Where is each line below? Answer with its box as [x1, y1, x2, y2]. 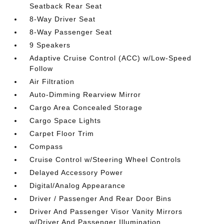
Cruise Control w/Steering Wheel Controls [29, 155, 181, 163]
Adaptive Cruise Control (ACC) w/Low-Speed [29, 54, 192, 62]
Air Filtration [29, 77, 75, 85]
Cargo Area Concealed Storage [29, 103, 143, 111]
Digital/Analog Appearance [29, 181, 126, 189]
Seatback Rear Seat [29, 2, 102, 10]
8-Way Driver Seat [29, 15, 96, 23]
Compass [29, 142, 63, 150]
